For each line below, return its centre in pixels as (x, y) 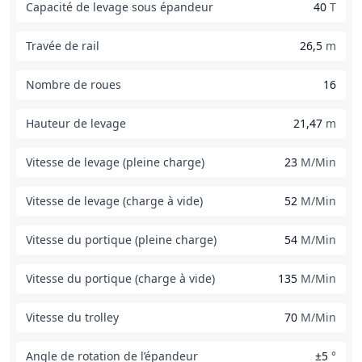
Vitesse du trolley (72, 317)
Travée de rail (63, 46)
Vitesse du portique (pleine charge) (121, 240)
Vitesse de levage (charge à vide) (114, 201)
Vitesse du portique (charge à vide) (120, 278)
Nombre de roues (74, 84)
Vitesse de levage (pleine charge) (115, 162)
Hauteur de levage (76, 123)
